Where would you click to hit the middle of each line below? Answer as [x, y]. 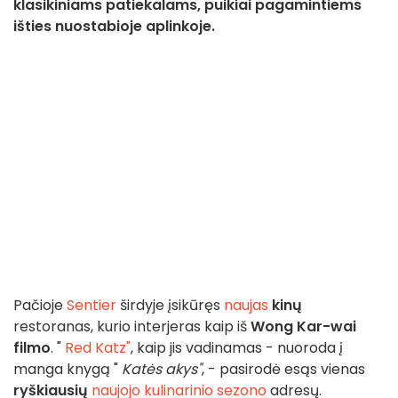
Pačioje [40, 306]
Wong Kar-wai [302, 327]
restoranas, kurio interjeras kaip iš [130, 327]
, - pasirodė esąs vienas [283, 370]
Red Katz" [96, 348]
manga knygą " [68, 370]
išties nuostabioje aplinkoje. [114, 27]
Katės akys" [162, 370]
